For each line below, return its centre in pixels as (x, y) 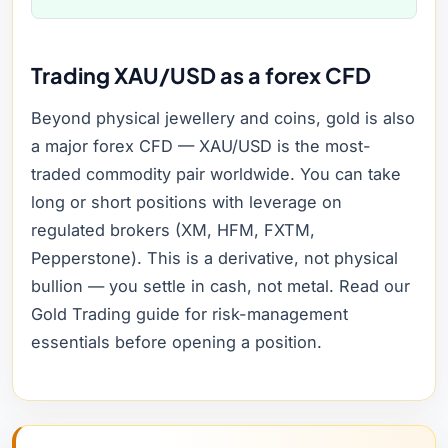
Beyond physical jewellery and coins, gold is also (223, 118)
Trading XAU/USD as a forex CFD (201, 75)
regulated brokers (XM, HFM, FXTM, (173, 230)
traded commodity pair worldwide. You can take (216, 174)
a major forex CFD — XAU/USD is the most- (201, 146)
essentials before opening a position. (176, 342)
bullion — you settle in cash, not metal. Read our (220, 286)
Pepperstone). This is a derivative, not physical (214, 258)
